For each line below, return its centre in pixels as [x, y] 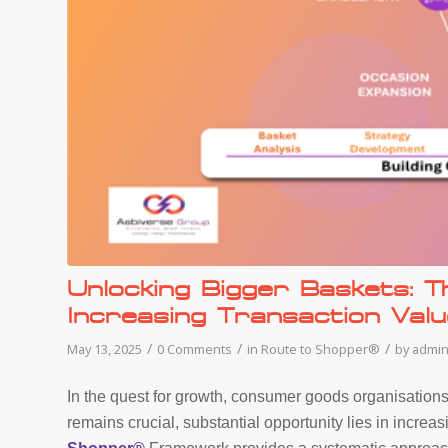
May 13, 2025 [104, 349]
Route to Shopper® [320, 349]
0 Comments [194, 349]
